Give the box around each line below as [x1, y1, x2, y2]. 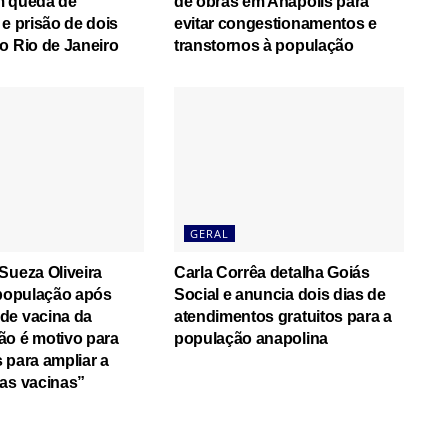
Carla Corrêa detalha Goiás [173, 263, 370, 281]
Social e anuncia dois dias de [173, 285, 386, 303]
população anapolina [173, 329, 328, 347]
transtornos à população [173, 37, 354, 55]
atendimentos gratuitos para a [173, 307, 392, 325]
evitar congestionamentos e [173, 15, 377, 33]
